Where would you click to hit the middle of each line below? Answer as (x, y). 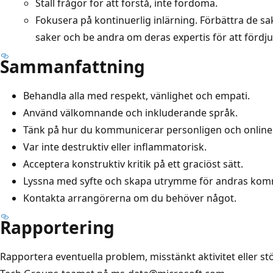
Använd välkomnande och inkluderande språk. (130, 112)
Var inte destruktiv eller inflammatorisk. (115, 147)
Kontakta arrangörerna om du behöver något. (130, 198)
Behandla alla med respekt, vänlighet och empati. (136, 95)
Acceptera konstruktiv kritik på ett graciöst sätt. (133, 164)
